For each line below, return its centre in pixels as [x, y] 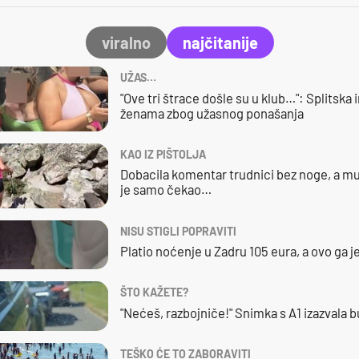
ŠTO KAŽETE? [154, 292]
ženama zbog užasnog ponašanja [212, 113]
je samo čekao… [165, 190]
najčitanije [220, 43]
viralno [126, 43]
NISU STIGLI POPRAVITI [178, 231]
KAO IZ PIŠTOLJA [163, 154]
